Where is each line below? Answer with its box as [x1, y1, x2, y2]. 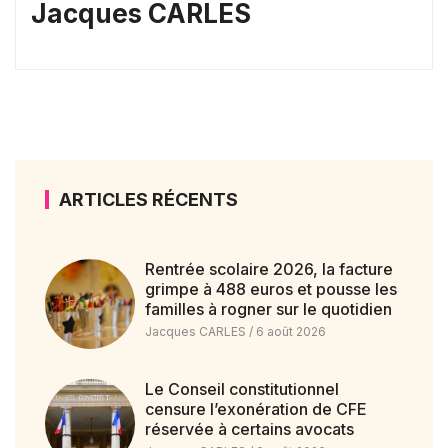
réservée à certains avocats [144, 418, 354, 439]
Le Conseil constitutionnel [144, 378, 339, 399]
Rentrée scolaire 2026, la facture [144, 259, 393, 279]
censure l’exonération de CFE [144, 398, 367, 419]
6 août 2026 [252, 324, 326, 339]
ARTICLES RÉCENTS [59, 189, 238, 210]
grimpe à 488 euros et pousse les [144, 279, 397, 299]
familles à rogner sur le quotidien [144, 299, 392, 319]
